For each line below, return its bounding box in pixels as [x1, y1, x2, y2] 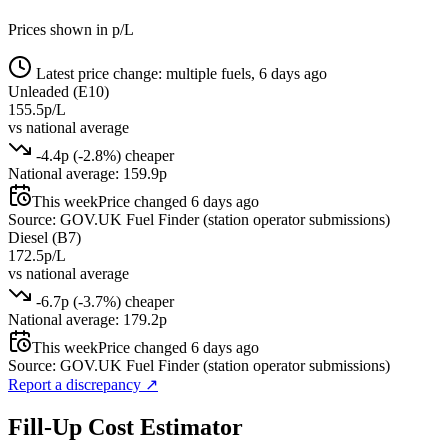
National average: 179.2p [8, 310, 167, 328]
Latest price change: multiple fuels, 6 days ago [32, 64, 327, 82]
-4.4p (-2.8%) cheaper [32, 146, 174, 164]
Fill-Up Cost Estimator [8, 413, 243, 440]
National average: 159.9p [8, 164, 167, 182]
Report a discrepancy [8, 375, 145, 393]
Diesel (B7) [8, 228, 81, 246]
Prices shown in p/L [8, 20, 134, 38]
